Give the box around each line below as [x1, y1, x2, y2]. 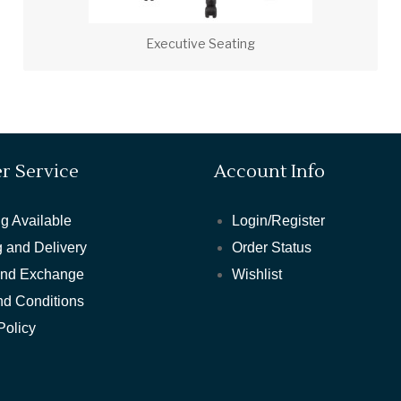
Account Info [213, 160, 325, 184]
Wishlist [231, 267, 282, 283]
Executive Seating [145, 36, 255, 52]
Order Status [231, 240, 311, 256]
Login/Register [231, 213, 325, 229]
